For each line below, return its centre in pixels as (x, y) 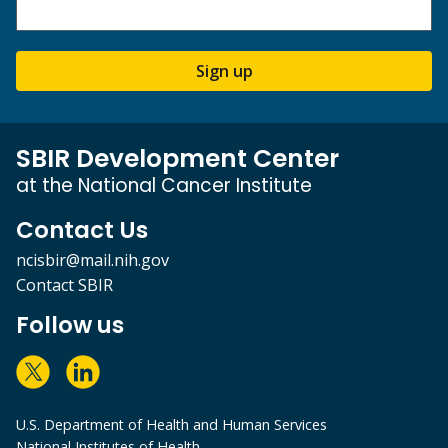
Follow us (70, 325)
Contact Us (82, 230)
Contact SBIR (64, 285)
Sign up (224, 71)
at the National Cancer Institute (164, 186)
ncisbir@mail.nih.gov (92, 260)
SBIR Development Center (177, 159)
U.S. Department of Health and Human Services (171, 425)
